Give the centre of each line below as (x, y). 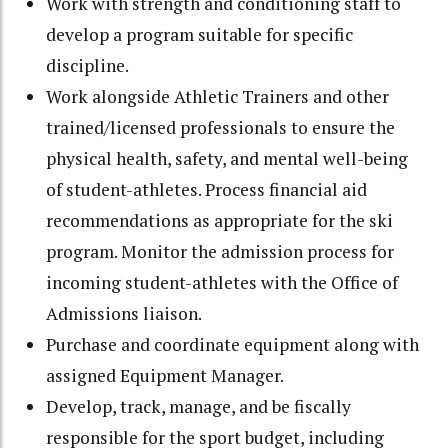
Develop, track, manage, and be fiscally (199, 406)
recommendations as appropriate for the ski (220, 220)
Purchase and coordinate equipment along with (233, 344)
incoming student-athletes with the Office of (222, 282)
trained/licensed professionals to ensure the (221, 127)
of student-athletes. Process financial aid (207, 189)
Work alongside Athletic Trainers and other (218, 96)
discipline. (88, 65)
